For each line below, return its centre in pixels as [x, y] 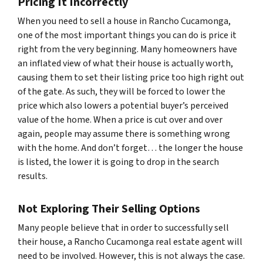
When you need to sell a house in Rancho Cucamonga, [124, 21]
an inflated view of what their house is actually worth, [125, 63]
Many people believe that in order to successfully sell [123, 227]
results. [33, 176]
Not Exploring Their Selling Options [109, 209]
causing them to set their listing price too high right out [131, 77]
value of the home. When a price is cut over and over [120, 119]
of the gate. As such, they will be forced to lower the [122, 91]
